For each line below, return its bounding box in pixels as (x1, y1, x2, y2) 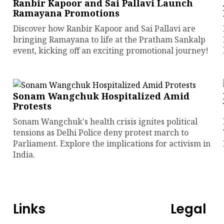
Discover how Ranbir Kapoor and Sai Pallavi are (12, 23, 195, 34)
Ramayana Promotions (12, 7, 119, 19)
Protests (12, 100, 51, 112)
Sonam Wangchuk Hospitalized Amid (12, 90, 189, 102)
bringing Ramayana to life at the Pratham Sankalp (12, 34, 205, 45)
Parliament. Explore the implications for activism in (12, 138, 210, 149)
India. (12, 149, 35, 160)
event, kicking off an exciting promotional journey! (12, 45, 208, 56)
